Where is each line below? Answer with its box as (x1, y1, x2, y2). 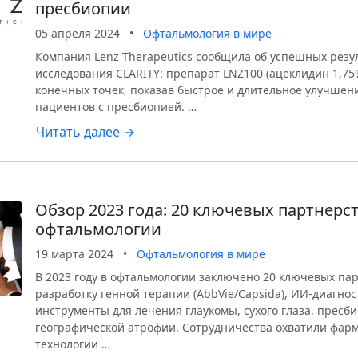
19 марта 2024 (35, 246, 113, 261)
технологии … (35, 336, 110, 352)
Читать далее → (36, 123, 135, 141)
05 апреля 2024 (35, 26, 120, 41)
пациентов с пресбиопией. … (35, 99, 197, 114)
